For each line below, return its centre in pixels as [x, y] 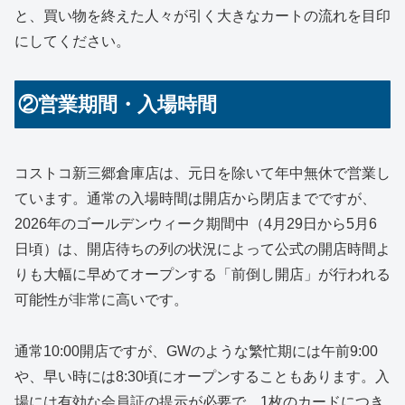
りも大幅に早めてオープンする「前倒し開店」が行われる [202, 274]
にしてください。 [72, 41]
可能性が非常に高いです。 [101, 299]
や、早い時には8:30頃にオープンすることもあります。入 [202, 376]
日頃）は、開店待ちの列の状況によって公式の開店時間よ [202, 249]
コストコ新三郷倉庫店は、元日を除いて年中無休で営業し [202, 173]
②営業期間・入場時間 [118, 104]
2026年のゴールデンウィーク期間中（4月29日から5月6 [196, 223]
